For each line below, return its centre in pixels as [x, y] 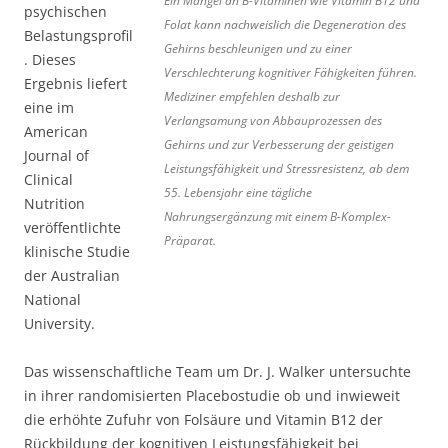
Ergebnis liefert [75, 84]
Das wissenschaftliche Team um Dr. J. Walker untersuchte [217, 372]
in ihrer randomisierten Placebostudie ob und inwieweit [212, 396]
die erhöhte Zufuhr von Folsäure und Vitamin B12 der [203, 420]
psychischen [65, 12]
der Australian [72, 276]
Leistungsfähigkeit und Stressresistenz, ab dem [286, 169]
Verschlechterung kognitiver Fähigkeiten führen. [290, 73]
